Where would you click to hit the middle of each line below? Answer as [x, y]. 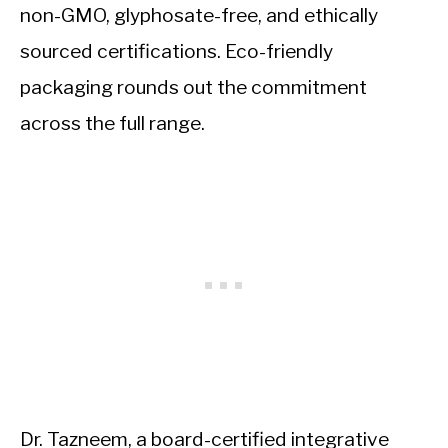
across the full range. [112, 123]
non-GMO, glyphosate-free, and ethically [199, 15]
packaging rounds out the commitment [193, 87]
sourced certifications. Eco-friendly [176, 51]
